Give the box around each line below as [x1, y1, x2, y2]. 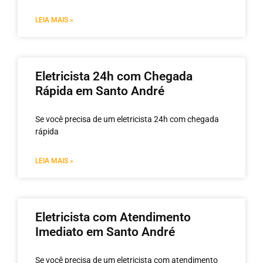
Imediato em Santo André [35, 224, 175, 239]
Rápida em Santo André [35, 83, 164, 98]
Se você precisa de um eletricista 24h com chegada [35, 114, 219, 124]
